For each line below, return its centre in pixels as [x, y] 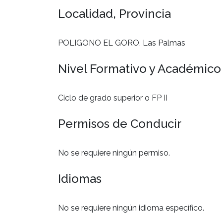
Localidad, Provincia [114, 13]
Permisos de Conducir [120, 123]
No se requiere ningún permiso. [114, 153]
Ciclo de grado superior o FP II [113, 98]
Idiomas [80, 178]
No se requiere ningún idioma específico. [131, 208]
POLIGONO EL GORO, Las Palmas [122, 43]
